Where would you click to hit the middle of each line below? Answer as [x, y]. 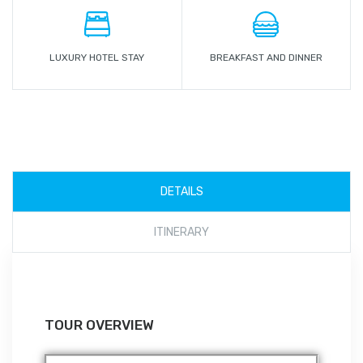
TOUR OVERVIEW [99, 325]
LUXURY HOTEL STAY [97, 58]
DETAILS [181, 192]
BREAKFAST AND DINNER [266, 58]
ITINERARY [181, 232]
